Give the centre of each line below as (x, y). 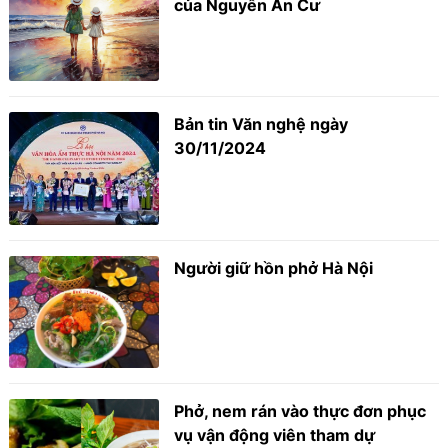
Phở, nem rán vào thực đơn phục (300, 411)
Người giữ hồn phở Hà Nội (274, 267)
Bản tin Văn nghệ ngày (261, 124)
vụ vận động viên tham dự (275, 435)
